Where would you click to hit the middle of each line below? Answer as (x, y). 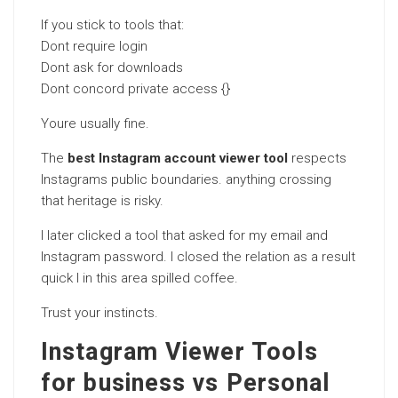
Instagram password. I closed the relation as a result (198, 257)
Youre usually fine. (95, 123)
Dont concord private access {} (135, 89)
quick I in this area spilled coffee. (139, 278)
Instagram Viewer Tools (180, 352)
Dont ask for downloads (112, 68)
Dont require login (94, 46)
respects (317, 158)
